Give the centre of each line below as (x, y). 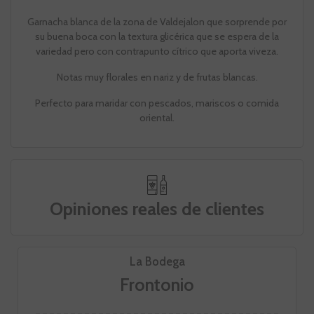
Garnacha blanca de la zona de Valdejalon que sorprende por (157, 22)
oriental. (157, 118)
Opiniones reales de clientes (157, 209)
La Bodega (157, 262)
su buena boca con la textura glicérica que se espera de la (157, 37)
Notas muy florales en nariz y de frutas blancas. (157, 77)
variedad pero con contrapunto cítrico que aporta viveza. (157, 52)
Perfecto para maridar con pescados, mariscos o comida (157, 103)
